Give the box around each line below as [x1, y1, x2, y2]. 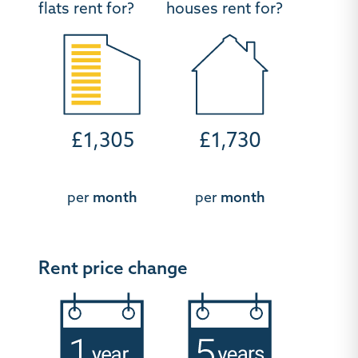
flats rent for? [38, 2, 134, 18]
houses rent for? [166, 2, 283, 18]
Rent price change [38, 260, 188, 279]
